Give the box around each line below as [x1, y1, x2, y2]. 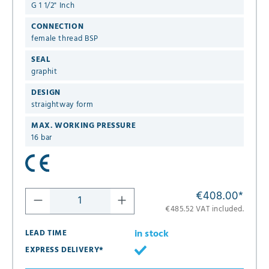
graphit [31, 65, 58, 78]
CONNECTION [31, 20, 84, 33]
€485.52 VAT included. [165, 202, 244, 216]
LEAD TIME [25, 226, 67, 240]
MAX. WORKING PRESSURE [31, 119, 136, 132]
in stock [134, 226, 169, 242]
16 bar [31, 131, 52, 144]
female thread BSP [31, 32, 98, 45]
